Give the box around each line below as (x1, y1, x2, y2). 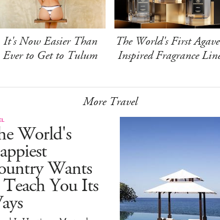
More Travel (82, 93, 137, 110)
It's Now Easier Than (3, 33, 98, 49)
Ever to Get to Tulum (3, 47, 98, 63)
